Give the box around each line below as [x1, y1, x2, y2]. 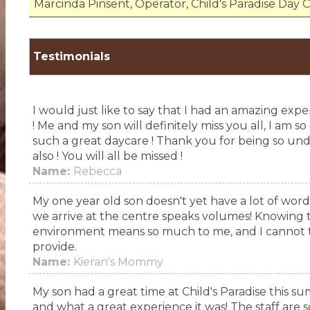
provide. [32, 240, 77, 253]
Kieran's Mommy [73, 255, 163, 268]
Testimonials [33, 50, 110, 63]
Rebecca [73, 165, 122, 178]
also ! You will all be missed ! [32, 149, 183, 163]
